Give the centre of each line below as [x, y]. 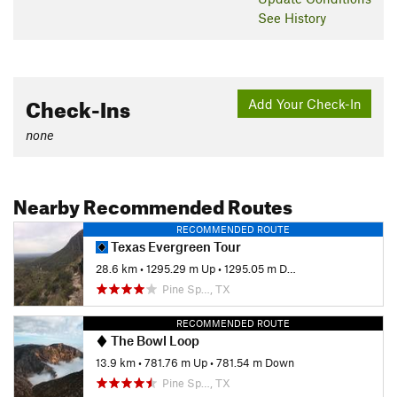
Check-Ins [78, 107]
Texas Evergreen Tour [175, 247]
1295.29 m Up [181, 268]
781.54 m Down [255, 362]
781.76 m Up [176, 362]
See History [292, 18]
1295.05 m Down [256, 268]
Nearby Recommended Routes [153, 204]
